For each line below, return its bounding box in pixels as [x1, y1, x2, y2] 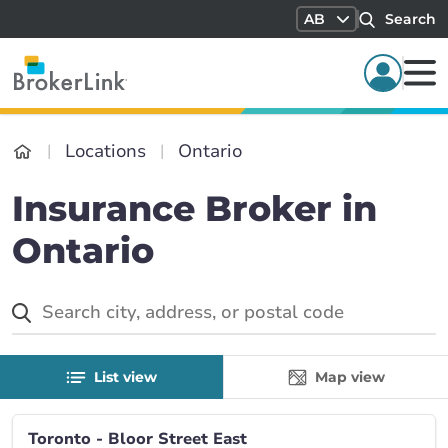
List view [94, 368, 157, 386]
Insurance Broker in [12, 187, 377, 230]
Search [385, 10, 436, 28]
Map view [314, 368, 385, 386]
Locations [65, 139, 146, 163]
